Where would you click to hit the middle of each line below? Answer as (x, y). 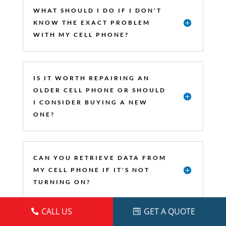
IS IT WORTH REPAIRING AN (91, 78)
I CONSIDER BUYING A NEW (90, 102)
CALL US (56, 211)
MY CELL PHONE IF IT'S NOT (91, 169)
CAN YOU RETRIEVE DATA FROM (100, 157)
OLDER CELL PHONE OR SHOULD (99, 90)
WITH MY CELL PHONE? (81, 34)
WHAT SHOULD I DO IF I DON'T (97, 10)
